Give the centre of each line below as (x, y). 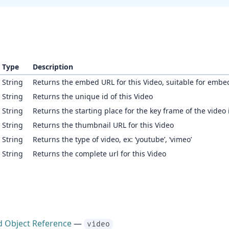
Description (53, 67)
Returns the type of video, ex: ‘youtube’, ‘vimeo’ (112, 139)
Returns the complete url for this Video (99, 154)
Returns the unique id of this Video (93, 96)
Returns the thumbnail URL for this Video (103, 125)
